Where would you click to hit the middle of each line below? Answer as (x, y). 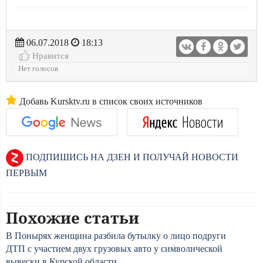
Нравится (49, 55)
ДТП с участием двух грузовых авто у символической (114, 249)
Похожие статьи (73, 218)
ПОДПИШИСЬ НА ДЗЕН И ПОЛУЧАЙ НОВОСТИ (131, 157)
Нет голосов (38, 69)
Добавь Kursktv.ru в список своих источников (110, 101)
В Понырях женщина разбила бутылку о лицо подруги (116, 236)
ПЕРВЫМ (26, 173)
